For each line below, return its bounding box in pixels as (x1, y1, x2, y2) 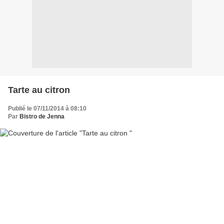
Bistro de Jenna (19, 112, 64, 120)
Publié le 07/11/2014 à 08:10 (8, 104, 86, 112)
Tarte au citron (8, 84, 70, 95)
